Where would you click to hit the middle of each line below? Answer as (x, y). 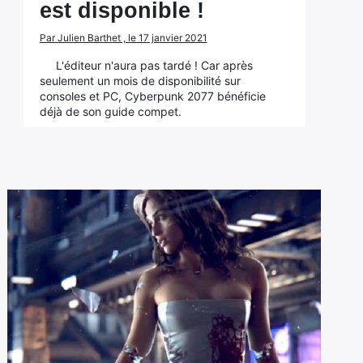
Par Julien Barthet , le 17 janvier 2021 (123, 38)
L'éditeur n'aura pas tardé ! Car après (154, 65)
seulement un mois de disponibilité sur (140, 81)
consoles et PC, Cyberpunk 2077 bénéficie (152, 96)
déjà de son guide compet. (110, 111)
